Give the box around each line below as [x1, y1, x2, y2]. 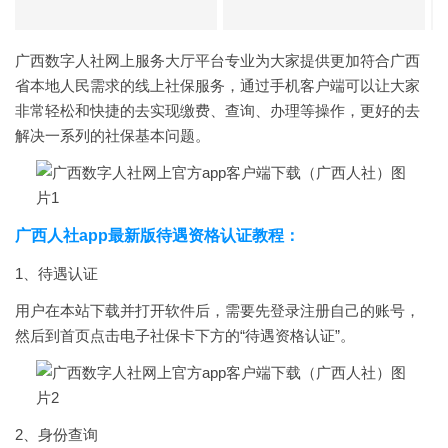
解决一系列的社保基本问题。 [15, 127, 210, 144]
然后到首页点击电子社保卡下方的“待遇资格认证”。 [15, 327, 355, 344]
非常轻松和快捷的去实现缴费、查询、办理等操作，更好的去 [15, 102, 420, 119]
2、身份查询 [15, 426, 98, 443]
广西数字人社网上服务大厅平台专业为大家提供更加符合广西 [15, 52, 420, 69]
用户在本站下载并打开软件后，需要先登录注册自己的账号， [15, 302, 420, 319]
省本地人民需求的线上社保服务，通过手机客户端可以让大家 [15, 77, 420, 94]
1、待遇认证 [15, 265, 98, 282]
